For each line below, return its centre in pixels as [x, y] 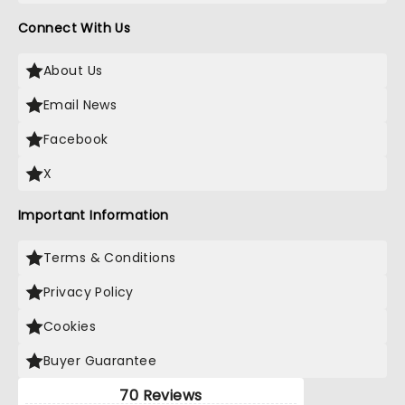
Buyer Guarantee [100, 361]
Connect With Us [75, 28]
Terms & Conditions [110, 258]
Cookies [70, 326]
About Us [73, 71]
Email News [80, 105]
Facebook [76, 139]
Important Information [94, 215]
